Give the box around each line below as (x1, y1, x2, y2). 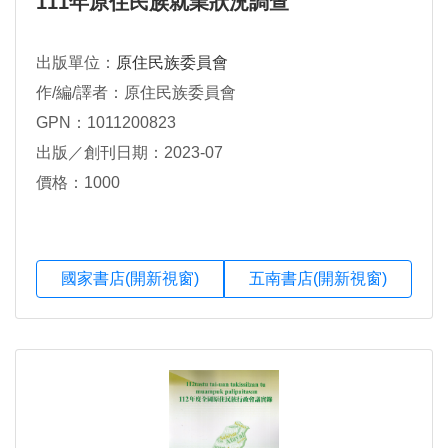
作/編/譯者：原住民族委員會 (36, 83, 236, 101)
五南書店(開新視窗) (249, 269, 387, 287)
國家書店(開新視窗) (61, 269, 199, 287)
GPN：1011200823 (36, 113, 176, 131)
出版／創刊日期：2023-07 (36, 143, 223, 161)
